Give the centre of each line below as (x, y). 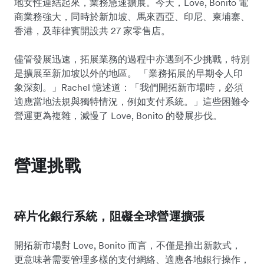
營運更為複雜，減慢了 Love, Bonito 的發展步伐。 (118, 115)
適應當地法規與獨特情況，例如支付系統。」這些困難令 (132, 101)
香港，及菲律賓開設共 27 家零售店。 (92, 30)
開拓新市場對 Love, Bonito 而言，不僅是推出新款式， (128, 245)
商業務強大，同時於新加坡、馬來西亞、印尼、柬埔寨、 (132, 16)
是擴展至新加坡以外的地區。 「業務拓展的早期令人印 (128, 73)
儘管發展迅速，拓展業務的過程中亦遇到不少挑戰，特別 (132, 59)
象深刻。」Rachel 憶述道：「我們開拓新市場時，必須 (129, 87)
